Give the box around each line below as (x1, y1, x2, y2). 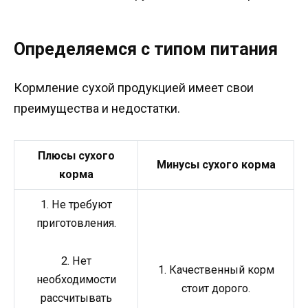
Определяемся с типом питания (14, 39, 278, 60)
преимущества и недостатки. (14, 101, 180, 116)
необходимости (36, 272, 116, 286)
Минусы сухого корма (156, 158, 276, 172)
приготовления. (36, 217, 116, 230)
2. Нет (60, 254, 91, 267)
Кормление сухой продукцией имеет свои (14, 80, 254, 96)
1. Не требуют (40, 198, 112, 212)
